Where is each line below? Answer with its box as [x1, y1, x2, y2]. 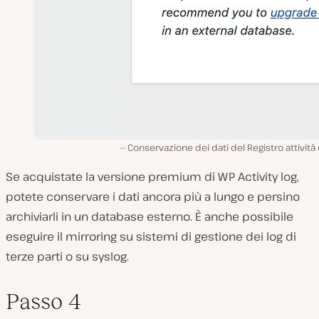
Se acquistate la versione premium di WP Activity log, [6, 169, 299, 185]
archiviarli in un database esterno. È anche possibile [6, 209, 293, 225]
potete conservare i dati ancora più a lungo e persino [6, 189, 300, 205]
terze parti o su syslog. [6, 249, 129, 265]
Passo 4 [6, 288, 81, 315]
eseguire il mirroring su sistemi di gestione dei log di [6, 229, 296, 245]
